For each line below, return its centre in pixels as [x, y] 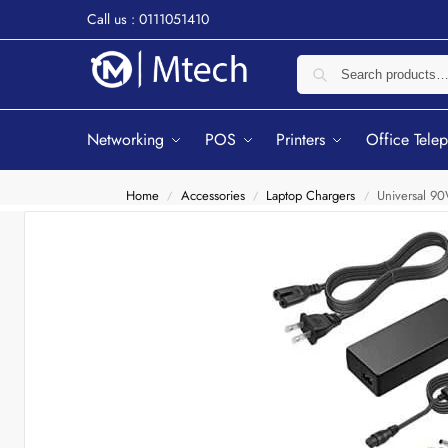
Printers [301, 139]
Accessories [212, 195]
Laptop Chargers [311, 195]
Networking [125, 139]
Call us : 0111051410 [148, 18]
